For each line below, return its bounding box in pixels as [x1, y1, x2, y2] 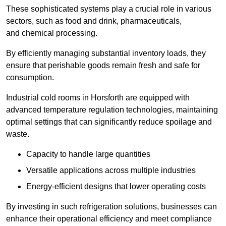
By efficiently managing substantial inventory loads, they [6, 49, 206, 58]
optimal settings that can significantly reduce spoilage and [6, 118, 212, 127]
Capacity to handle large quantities [26, 150, 150, 159]
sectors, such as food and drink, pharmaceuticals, [6, 17, 182, 26]
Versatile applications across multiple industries [26, 166, 196, 175]
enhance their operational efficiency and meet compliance [6, 214, 212, 223]
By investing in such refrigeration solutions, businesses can [6, 202, 217, 211]
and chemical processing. [6, 29, 97, 38]
